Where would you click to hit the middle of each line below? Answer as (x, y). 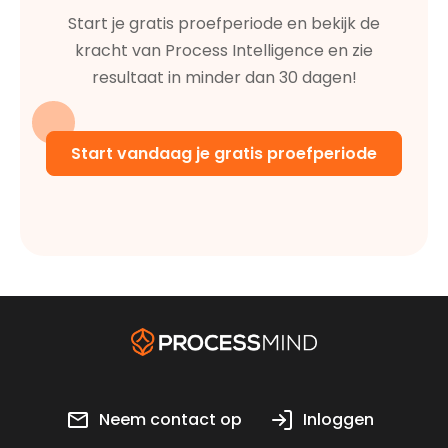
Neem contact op (171, 419)
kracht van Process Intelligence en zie (224, 50)
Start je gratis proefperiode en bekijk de (224, 23)
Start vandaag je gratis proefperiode (224, 153)
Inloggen (339, 419)
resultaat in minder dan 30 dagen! (224, 77)
